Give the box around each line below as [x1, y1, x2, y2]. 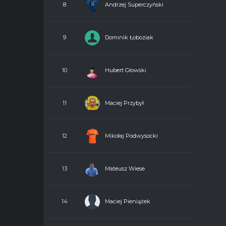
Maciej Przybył [105, 99, 144, 106]
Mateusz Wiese [105, 164, 145, 172]
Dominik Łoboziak [105, 33, 153, 41]
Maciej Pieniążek [105, 197, 150, 205]
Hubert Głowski [105, 66, 146, 74]
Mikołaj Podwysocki [105, 132, 158, 139]
